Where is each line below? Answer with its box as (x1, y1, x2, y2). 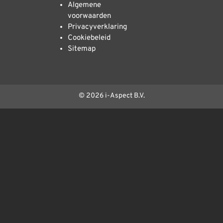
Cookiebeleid (68, 33, 111, 43)
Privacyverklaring (68, 22, 127, 32)
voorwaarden (68, 11, 111, 21)
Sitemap (68, 44, 96, 54)
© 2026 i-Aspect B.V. (78, 91, 145, 100)
